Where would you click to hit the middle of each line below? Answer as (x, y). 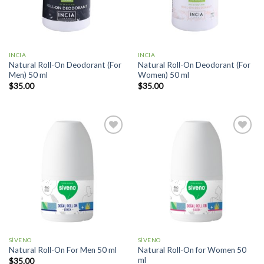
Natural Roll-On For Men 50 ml (62, 250)
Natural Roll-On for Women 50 (192, 250)
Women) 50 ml (163, 75)
